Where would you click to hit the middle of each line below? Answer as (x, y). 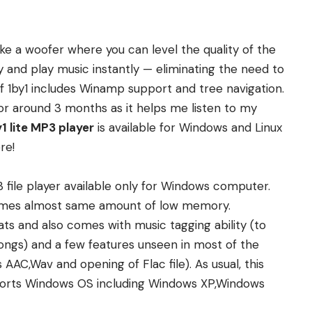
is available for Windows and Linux (188, 128)
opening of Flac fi (128, 264)
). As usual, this (225, 264)
